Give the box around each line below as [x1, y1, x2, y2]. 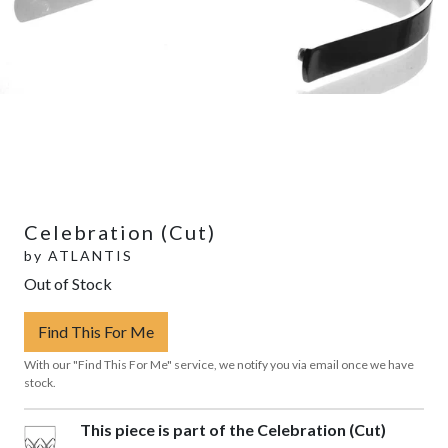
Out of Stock [24, 273, 112, 293]
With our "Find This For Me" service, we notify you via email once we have [24, 356, 414, 372]
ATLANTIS [48, 246, 133, 264]
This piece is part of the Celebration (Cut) [79, 419, 386, 439]
